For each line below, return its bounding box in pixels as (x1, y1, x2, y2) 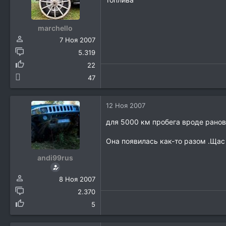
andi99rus (37, 153, 73, 162)
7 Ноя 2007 (60, 36, 95, 44)
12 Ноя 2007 (106, 101, 145, 110)
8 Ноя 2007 (59, 175, 95, 184)
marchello (38, 24, 73, 33)
